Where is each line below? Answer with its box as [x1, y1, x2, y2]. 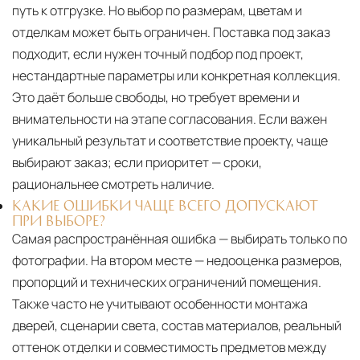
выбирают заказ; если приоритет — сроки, [12, 153, 262, 171]
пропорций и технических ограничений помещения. [12, 272, 321, 291]
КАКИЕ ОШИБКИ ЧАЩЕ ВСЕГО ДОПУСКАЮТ [12, 198, 317, 211]
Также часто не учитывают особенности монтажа [12, 294, 308, 313]
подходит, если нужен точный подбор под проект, [12, 44, 304, 63]
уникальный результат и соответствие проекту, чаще [12, 131, 328, 149]
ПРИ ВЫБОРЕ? [12, 213, 105, 227]
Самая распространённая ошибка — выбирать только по [12, 229, 347, 247]
